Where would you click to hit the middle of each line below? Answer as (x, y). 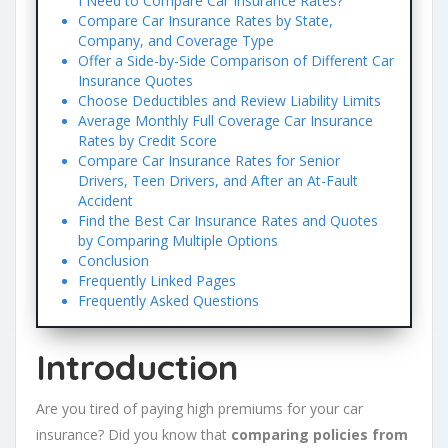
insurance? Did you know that (133, 435)
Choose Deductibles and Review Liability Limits (229, 101)
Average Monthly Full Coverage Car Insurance (225, 121)
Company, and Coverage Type (175, 41)
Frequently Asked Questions (168, 301)
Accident (105, 201)
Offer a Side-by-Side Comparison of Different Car (235, 61)
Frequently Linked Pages (156, 281)
